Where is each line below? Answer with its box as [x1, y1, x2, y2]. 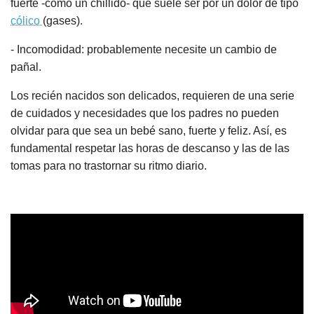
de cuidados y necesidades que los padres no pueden [11, 107, 279, 120]
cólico [11, 15, 43, 27]
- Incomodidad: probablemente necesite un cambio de [11, 43, 277, 56]
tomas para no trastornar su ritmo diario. [11, 160, 207, 172]
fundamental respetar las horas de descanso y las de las [11, 142, 289, 155]
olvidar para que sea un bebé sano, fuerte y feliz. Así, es [11, 125, 287, 137]
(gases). [43, 15, 83, 27]
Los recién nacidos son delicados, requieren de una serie [11, 90, 294, 102]
